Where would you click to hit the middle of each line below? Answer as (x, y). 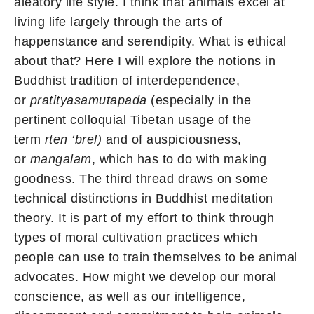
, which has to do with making (179, 159)
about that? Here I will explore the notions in (145, 61)
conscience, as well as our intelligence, (130, 296)
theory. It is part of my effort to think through (144, 218)
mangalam (61, 159)
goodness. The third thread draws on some (141, 178)
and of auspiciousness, (172, 139)
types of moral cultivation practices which (136, 237)
